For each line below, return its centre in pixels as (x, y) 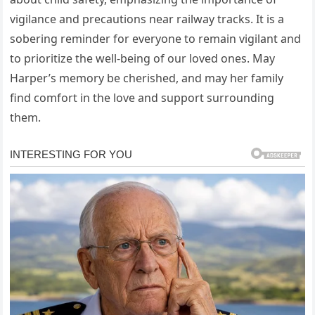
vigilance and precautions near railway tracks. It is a (147, 19)
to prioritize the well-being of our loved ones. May (143, 59)
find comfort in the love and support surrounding (142, 98)
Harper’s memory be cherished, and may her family (147, 78)
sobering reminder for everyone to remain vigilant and (156, 39)
